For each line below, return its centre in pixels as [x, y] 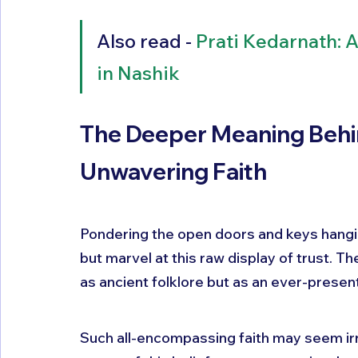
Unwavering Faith [173, 171]
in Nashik [138, 72]
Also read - [146, 40]
